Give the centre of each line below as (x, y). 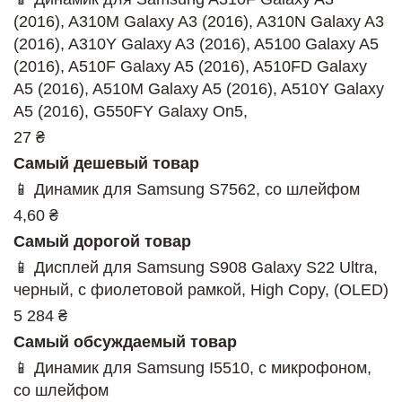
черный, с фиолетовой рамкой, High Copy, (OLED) (201, 290)
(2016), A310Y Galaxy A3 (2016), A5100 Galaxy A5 (196, 44)
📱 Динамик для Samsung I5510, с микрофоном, (192, 368)
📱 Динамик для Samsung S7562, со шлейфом (187, 190)
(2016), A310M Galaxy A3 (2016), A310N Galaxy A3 (199, 22)
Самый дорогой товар (102, 242)
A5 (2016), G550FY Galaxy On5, (131, 112)
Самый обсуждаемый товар (125, 342)
